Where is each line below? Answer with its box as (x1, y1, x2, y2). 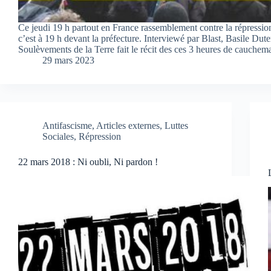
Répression (79, 131, 121, 142)
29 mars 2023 (42, 54, 94, 65)
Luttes (165, 120, 188, 131)
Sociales (42, 131, 74, 142)
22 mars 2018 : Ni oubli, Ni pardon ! (18, 156, 158, 167)
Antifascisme (42, 120, 92, 131)
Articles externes (96, 120, 160, 131)
